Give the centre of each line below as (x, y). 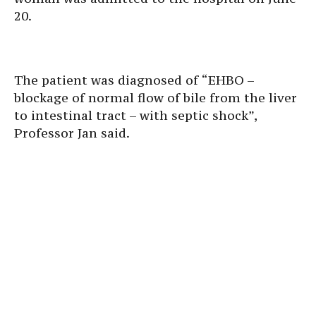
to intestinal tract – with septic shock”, (135, 115)
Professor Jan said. (72, 133)
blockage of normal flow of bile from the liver (156, 98)
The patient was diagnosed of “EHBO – (134, 80)
